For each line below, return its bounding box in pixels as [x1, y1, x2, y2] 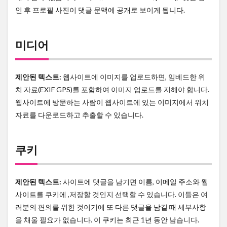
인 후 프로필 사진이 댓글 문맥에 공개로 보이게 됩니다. [15, 6, 185, 15]
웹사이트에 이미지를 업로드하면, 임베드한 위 [63, 72, 205, 82]
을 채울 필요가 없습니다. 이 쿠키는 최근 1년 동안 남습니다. [15, 215, 199, 224]
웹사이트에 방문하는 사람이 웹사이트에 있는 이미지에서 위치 [15, 98, 209, 107]
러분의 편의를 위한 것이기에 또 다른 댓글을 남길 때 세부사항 [15, 203, 206, 212]
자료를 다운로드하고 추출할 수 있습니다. [15, 110, 143, 120]
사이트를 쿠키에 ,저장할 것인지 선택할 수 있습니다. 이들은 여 [15, 190, 208, 199]
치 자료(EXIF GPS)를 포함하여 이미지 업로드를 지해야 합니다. [15, 85, 209, 94]
